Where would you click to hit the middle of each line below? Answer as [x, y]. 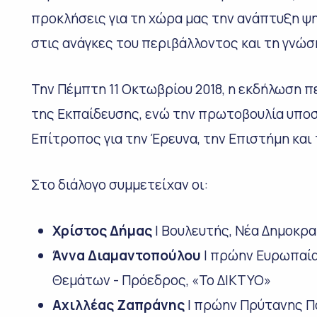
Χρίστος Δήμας [102, 230]
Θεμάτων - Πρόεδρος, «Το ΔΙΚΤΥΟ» [161, 280]
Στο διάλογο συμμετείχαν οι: [119, 184]
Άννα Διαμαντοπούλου [126, 255]
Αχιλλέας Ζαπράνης [118, 305]
